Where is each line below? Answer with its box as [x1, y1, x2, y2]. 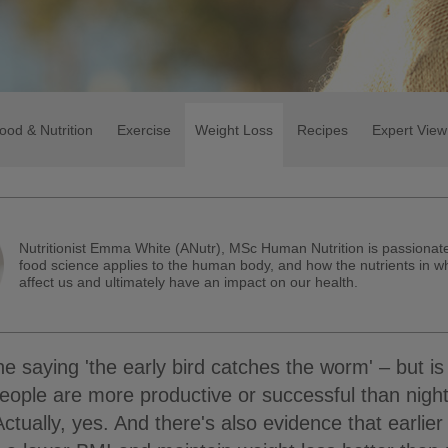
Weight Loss [195, 122, 273, 138]
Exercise [117, 122, 171, 138]
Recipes [297, 122, 348, 138]
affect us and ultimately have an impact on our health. [19, 273, 359, 290]
